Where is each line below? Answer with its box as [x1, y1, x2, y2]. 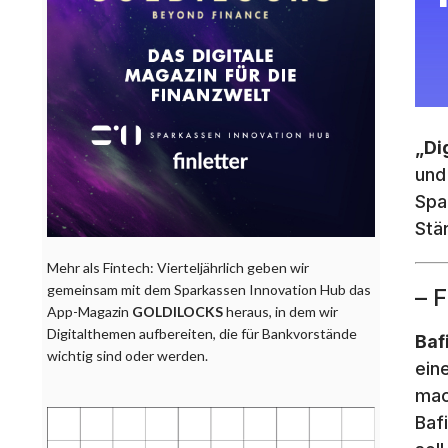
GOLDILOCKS [132, 302, 223, 320]
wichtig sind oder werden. [47, 346, 208, 364]
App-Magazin [47, 302, 132, 320]
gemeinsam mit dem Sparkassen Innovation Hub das [47, 280, 371, 298]
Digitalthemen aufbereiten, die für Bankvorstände [47, 324, 357, 342]
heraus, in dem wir [223, 302, 338, 320]
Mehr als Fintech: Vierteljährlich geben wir [47, 258, 309, 276]
